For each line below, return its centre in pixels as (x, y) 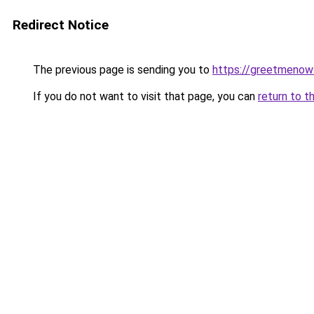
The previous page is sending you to (121, 70)
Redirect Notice (61, 25)
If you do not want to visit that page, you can (144, 96)
